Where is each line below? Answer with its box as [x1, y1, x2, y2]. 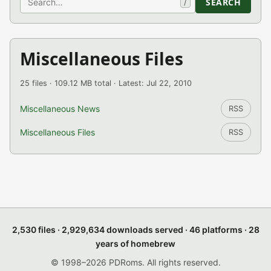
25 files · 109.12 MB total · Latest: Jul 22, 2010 [20, 79, 192, 88]
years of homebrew [96, 238, 175, 249]
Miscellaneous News [20, 103, 100, 114]
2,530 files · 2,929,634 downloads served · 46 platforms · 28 [11, 224, 260, 235]
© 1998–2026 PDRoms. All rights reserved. [50, 257, 221, 267]
